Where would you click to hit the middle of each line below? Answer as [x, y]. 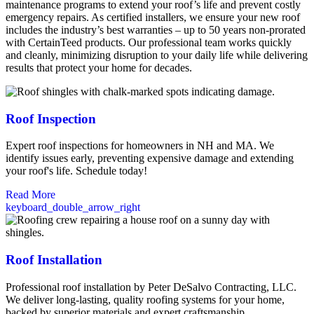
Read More [30, 195]
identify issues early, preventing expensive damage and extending [150, 158]
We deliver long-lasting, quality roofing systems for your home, [145, 299]
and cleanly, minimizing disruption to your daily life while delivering [157, 55]
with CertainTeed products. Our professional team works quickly [149, 42]
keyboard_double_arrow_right [73, 207]
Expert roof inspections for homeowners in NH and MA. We [140, 146]
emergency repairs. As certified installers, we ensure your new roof [153, 17]
